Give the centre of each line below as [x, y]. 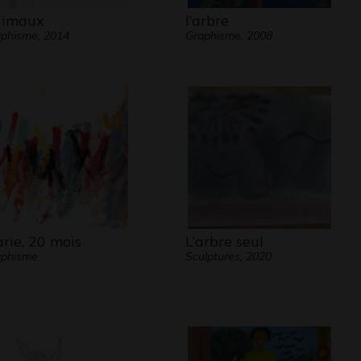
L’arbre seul [224, 241]
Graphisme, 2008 [228, 35]
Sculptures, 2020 [228, 256]
